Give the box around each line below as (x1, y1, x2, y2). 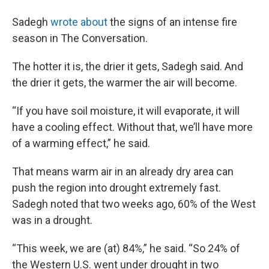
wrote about (50, 15, 107, 28)
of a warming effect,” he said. (12, 136, 150, 150)
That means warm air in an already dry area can (12, 165, 234, 178)
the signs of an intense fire (107, 15, 237, 28)
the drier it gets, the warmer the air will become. (12, 76, 237, 89)
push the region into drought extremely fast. (12, 181, 221, 194)
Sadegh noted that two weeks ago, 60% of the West (12, 197, 256, 210)
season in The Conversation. (12, 31, 148, 44)
